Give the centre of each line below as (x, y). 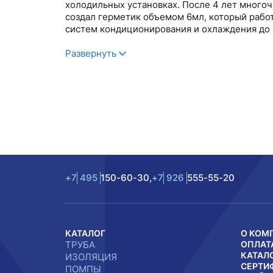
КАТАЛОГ (85, 233)
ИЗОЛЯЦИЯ (91, 257)
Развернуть (91, 53)
